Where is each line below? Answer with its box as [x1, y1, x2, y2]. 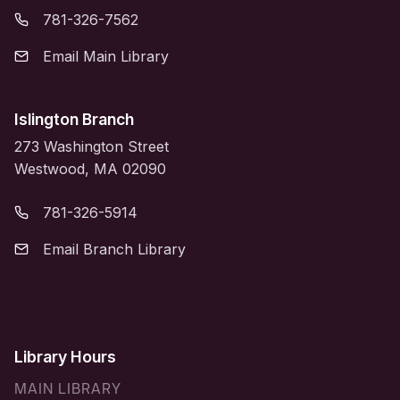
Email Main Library [43, 46, 169, 65]
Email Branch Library [43, 239, 186, 258]
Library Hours [14, 346, 116, 366]
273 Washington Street [14, 137, 169, 155]
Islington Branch [14, 109, 134, 129]
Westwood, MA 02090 [14, 159, 166, 178]
